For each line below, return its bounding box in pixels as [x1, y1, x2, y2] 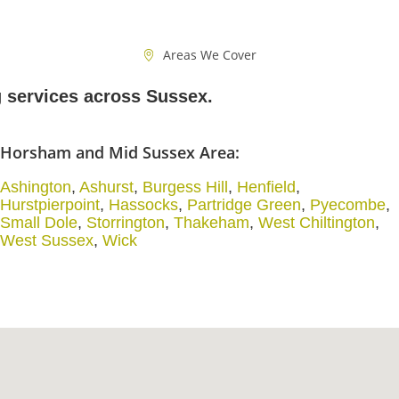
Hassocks [108, 196, 178, 214]
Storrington [85, 214, 165, 232]
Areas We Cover [162, 46, 256, 63]
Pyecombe [309, 196, 386, 214]
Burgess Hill [142, 178, 228, 196]
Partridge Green [186, 196, 301, 214]
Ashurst [78, 178, 134, 196]
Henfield [236, 178, 296, 196]
